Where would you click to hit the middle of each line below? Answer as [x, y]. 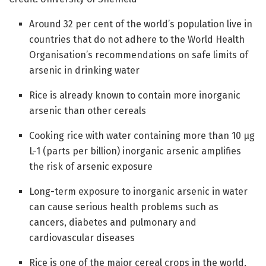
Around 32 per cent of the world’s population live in [141, 24]
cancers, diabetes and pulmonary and [113, 222]
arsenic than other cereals [88, 110]
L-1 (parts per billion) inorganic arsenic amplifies [135, 151]
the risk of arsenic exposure [91, 166]
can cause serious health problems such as [124, 207]
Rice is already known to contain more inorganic [135, 95]
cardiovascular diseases [82, 237]
